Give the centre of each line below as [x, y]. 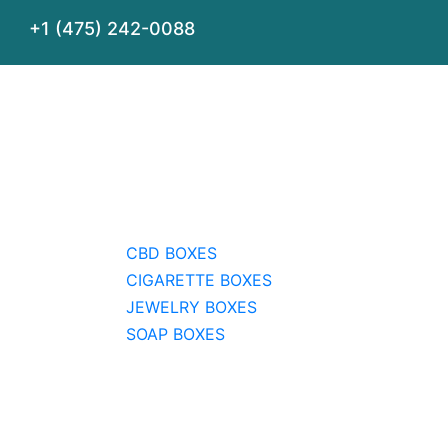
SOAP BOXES [172, 334]
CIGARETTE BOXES [196, 280]
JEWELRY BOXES [188, 307]
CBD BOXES [168, 253]
